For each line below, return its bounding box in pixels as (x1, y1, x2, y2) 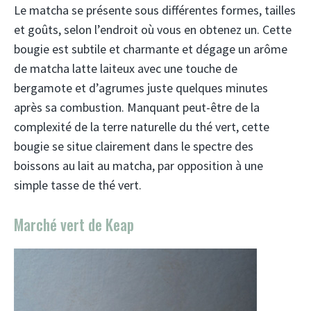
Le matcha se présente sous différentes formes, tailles (14, 2, 296, 18)
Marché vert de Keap (14, 213, 134, 235)
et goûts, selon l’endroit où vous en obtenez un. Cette (14, 22, 292, 37)
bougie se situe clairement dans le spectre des (14, 138, 253, 154)
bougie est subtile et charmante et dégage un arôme (14, 41, 287, 57)
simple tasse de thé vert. (14, 177, 142, 193)
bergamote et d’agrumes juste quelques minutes (14, 80, 268, 96)
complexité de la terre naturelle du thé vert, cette (14, 119, 269, 135)
